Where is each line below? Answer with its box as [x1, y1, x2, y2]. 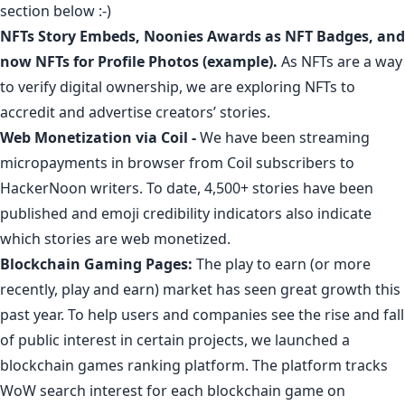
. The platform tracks [245, 354, 388, 375]
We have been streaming [196, 127, 370, 147]
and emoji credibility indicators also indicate [68, 202, 372, 223]
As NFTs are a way [278, 51, 402, 71]
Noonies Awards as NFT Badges [144, 25, 369, 46]
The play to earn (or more [193, 253, 371, 274]
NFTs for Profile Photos [35, 51, 199, 71]
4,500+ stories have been [204, 177, 373, 198]
